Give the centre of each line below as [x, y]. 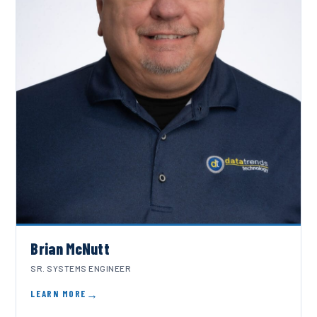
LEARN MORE [58, 294]
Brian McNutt [70, 249]
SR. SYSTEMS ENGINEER [81, 269]
